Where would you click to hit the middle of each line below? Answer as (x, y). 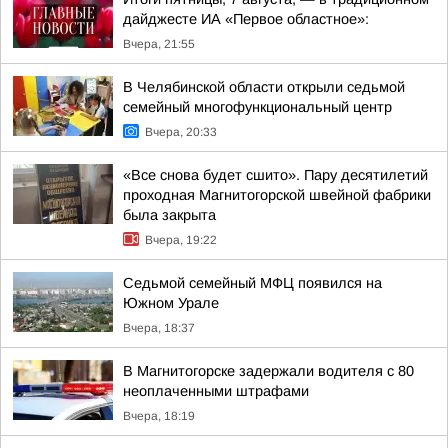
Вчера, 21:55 (159, 44)
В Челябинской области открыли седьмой (264, 87)
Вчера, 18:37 (159, 328)
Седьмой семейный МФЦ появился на (252, 283)
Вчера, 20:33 (181, 132)
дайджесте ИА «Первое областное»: (246, 19)
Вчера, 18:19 (159, 416)
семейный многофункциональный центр (257, 107)
